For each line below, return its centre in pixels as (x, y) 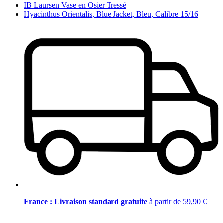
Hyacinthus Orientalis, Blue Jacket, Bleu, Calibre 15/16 (111, 14)
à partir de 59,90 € (178, 201)
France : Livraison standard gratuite (87, 201)
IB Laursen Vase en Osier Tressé (75, 5)
